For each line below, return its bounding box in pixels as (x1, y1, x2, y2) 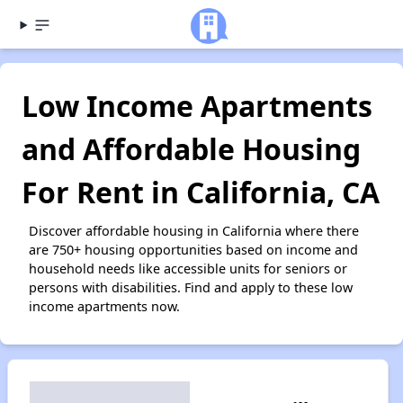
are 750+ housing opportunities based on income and (29, 241, 358, 258)
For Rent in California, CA (22, 173, 380, 211)
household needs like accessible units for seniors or (29, 260, 347, 277)
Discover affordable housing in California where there (29, 222, 359, 239)
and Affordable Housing (22, 130, 361, 168)
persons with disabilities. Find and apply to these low (29, 279, 353, 296)
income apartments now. (29, 298, 180, 315)
